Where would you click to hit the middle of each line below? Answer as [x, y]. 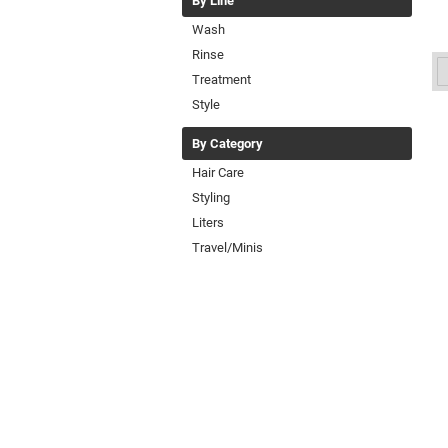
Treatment [221, 80]
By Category [227, 144]
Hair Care [218, 173]
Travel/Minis [227, 248]
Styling [211, 198]
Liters [208, 223]
